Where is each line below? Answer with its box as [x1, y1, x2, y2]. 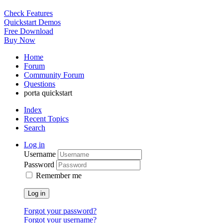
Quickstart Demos [4, 18, 61, 27]
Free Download [4, 27, 53, 36]
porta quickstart [24, 89, 72, 98]
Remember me [36, 171, 82, 180]
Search [24, 123, 45, 132]
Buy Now [4, 36, 35, 45]
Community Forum [24, 71, 84, 80]
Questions [24, 80, 55, 89]
